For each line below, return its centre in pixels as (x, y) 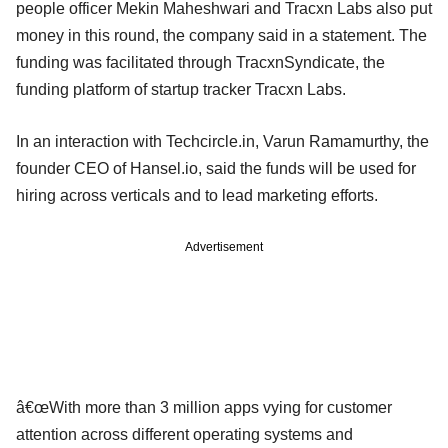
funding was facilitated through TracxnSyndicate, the (200, 62)
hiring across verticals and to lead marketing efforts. (197, 195)
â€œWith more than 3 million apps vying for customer (204, 407)
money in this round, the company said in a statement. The (221, 35)
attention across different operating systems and (184, 434)
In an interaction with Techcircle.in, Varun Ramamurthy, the (222, 141)
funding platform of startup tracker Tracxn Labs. (181, 89)
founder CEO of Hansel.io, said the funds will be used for (216, 168)
